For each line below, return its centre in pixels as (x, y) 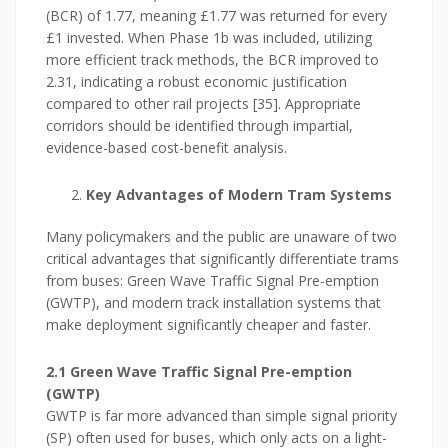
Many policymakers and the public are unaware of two (221, 237)
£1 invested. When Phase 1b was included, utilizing (209, 38)
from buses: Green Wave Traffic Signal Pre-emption (212, 281)
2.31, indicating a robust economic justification (196, 82)
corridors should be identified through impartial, (199, 126)
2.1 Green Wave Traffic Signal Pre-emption (199, 372)
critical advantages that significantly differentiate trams (222, 259)
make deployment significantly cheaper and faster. (208, 325)
